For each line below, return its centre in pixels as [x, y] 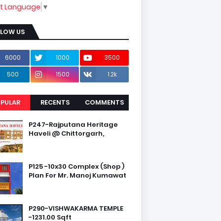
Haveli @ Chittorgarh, [66, 133]
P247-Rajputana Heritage [73, 124]
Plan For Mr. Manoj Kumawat [77, 175]
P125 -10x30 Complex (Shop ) [76, 166]
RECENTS [55, 102]
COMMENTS [104, 102]
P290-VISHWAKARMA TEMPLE [76, 208]
